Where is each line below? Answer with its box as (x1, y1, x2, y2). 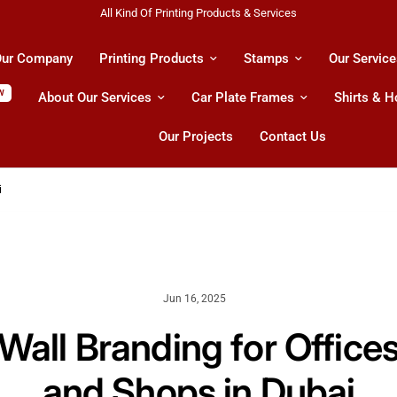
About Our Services (38, 90, 152, 105)
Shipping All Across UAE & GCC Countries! (96, 6, 304, 19)
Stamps (243, 51, 289, 66)
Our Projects (159, 128, 234, 144)
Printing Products (98, 51, 204, 66)
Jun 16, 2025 (162, 292, 226, 305)
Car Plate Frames (191, 90, 295, 105)
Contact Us (260, 128, 327, 144)
